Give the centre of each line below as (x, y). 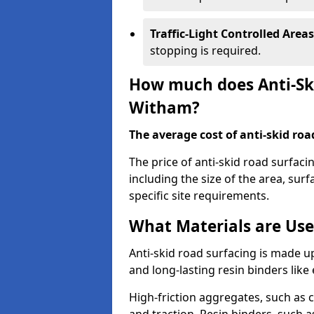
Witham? (164, 108)
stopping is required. (205, 50)
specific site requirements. (199, 196)
